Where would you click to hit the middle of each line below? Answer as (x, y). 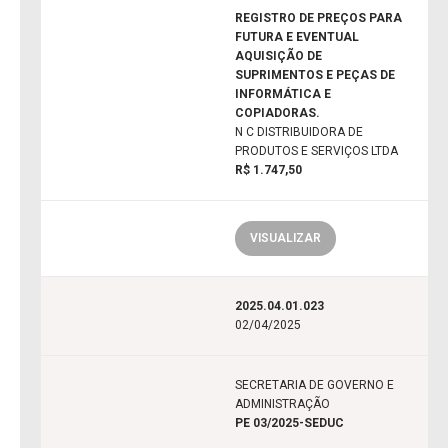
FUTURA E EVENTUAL (297, 37)
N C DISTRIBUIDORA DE (299, 132)
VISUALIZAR (285, 238)
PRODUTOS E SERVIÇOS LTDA (316, 151)
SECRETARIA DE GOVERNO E (314, 385)
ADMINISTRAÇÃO (282, 404)
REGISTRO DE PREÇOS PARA (318, 18)
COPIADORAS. (277, 113)
